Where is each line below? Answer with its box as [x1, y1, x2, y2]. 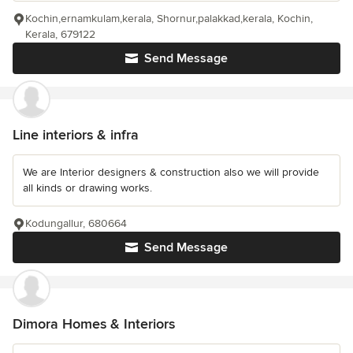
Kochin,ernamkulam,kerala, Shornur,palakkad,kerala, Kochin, [25, 12, 313, 26]
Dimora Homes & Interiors [13, 315, 175, 333]
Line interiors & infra [13, 126, 139, 144]
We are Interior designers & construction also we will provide [23, 165, 319, 180]
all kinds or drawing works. [23, 181, 152, 195]
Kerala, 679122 [25, 28, 95, 42]
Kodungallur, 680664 [25, 217, 127, 231]
